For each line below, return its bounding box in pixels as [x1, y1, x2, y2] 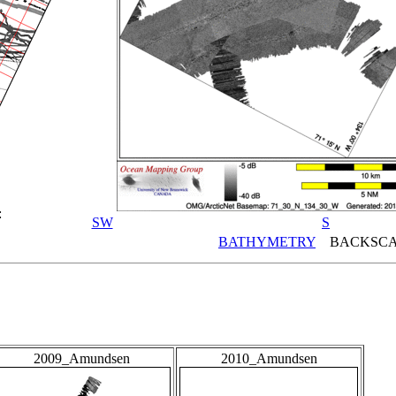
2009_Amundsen [33, 351, 130, 367]
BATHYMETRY [218, 233, 316, 249]
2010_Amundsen [220, 351, 317, 367]
